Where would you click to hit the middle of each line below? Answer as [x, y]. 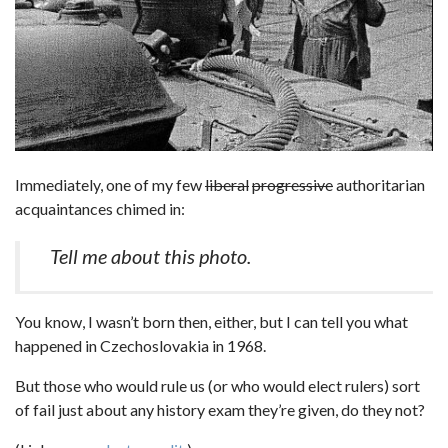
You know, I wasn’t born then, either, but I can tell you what [211, 321]
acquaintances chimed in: [100, 208]
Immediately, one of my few [110, 184]
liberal [227, 184]
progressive [292, 184]
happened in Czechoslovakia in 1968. [140, 345]
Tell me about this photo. [150, 255]
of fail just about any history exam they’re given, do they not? [220, 409]
